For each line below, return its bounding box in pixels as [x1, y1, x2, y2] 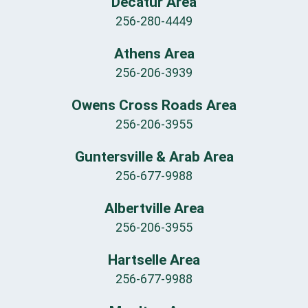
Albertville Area [104, 200, 204, 217]
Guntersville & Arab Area [74, 148, 234, 166]
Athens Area [113, 45, 195, 63]
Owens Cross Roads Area [71, 97, 236, 114]
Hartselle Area [108, 252, 200, 269]
